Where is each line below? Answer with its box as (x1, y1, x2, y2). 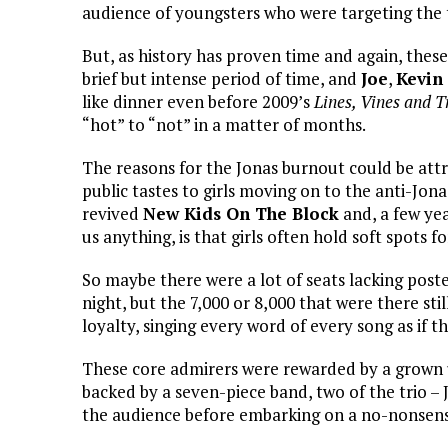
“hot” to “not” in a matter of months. (82, 112, 366, 136)
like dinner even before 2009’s (82, 89, 314, 113)
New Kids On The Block (143, 201, 339, 225)
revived (82, 201, 143, 225)
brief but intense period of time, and (82, 66, 361, 90)
